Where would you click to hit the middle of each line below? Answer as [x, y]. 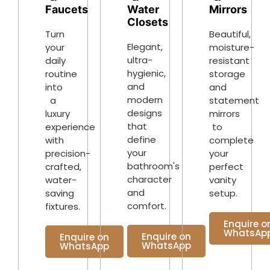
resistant [229, 61]
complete [231, 140]
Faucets [67, 10]
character [149, 179]
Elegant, [145, 46]
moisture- [232, 48]
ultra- [140, 60]
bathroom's [153, 166]
